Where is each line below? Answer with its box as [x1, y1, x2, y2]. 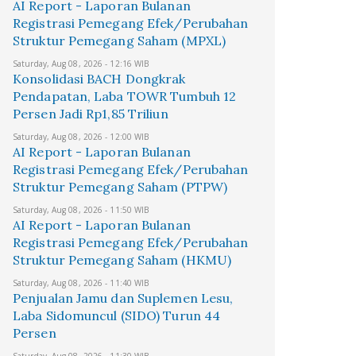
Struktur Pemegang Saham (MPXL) [13, 33, 226, 48]
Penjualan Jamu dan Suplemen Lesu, [13, 290, 234, 306]
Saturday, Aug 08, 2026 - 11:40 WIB [13, 277, 149, 288]
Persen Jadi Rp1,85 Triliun [13, 106, 168, 122]
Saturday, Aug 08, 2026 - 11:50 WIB [13, 204, 149, 215]
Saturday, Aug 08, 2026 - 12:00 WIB [13, 131, 149, 142]
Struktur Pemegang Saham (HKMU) [13, 252, 232, 268]
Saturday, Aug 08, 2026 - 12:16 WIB [13, 58, 149, 69]
